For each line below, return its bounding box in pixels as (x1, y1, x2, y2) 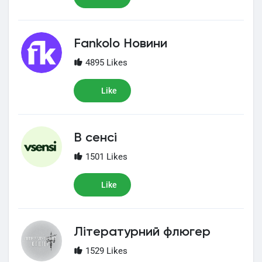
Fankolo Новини (74, 37, 167, 50)
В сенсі (74, 132, 117, 144)
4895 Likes (83, 57, 127, 68)
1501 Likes (83, 151, 127, 162)
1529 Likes (83, 246, 127, 256)
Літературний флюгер (74, 226, 211, 239)
